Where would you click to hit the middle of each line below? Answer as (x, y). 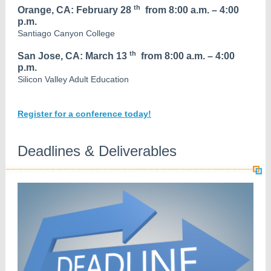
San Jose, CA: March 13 (72, 56)
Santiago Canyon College (66, 33)
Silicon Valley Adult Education (73, 79)
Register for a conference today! (84, 114)
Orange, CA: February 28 (74, 10)
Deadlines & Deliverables (97, 151)
